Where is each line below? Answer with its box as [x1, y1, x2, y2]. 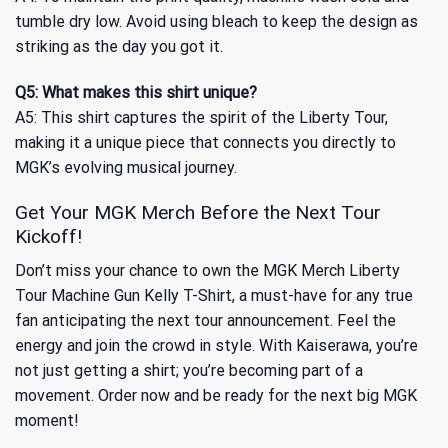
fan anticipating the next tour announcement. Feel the [15, 311, 396, 331]
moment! [15, 411, 79, 431]
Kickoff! [15, 224, 82, 248]
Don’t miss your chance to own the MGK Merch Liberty [15, 261, 400, 281]
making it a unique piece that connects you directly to [15, 133, 396, 153]
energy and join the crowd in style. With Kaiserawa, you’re [15, 336, 418, 356]
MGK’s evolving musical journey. [15, 158, 237, 178]
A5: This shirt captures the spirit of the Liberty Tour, [15, 108, 388, 128]
